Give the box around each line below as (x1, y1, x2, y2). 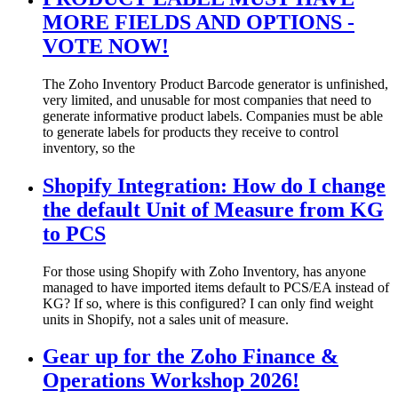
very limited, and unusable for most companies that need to (43, 92, 371, 107)
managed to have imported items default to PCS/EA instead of (43, 279, 389, 295)
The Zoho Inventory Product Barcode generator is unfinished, (43, 76, 388, 92)
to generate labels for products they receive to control (43, 123, 338, 139)
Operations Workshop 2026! (43, 369, 299, 393)
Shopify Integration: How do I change (43, 173, 386, 197)
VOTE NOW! (43, 34, 169, 58)
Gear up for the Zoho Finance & (43, 345, 338, 369)
